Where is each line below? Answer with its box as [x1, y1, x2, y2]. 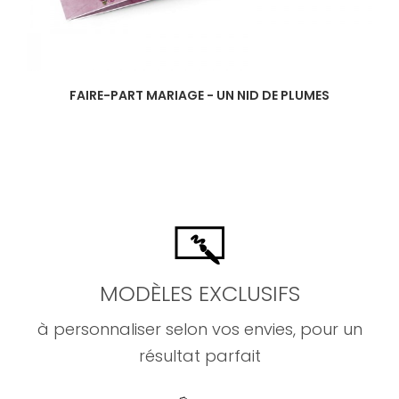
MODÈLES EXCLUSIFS [99, 279, 300, 309]
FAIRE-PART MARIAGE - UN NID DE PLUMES [69, 86, 330, 105]
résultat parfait [138, 345, 261, 368]
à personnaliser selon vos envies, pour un [37, 318, 362, 341]
